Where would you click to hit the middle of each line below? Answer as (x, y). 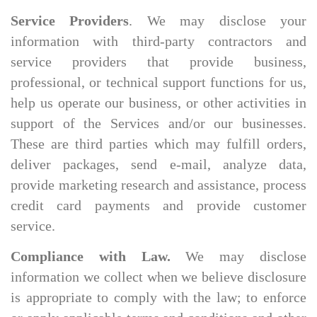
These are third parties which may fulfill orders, (158, 144)
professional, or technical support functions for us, (158, 82)
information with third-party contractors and (158, 41)
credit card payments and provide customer (158, 206)
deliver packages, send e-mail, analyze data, (158, 165)
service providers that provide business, (158, 62)
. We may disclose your (218, 21)
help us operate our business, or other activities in (158, 103)
